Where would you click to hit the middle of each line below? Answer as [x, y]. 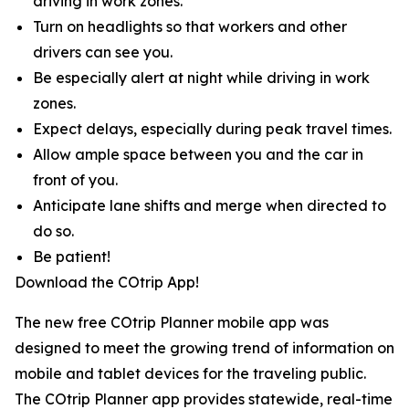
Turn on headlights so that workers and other [190, 26]
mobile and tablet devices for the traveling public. [190, 373]
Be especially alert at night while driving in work [201, 78]
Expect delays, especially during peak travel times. [212, 129]
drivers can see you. [103, 52]
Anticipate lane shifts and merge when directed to [210, 205]
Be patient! [72, 257]
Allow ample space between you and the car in [198, 154]
